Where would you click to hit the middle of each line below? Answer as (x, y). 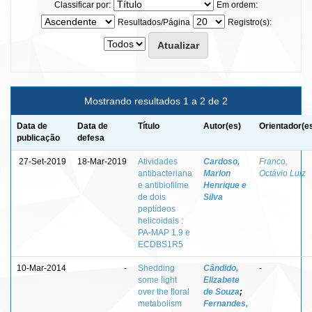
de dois (152, 197)
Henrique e (225, 185)
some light (157, 280)
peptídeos (157, 209)
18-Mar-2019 (102, 161)
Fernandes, (226, 303)
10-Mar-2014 (41, 268)
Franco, (273, 161)
